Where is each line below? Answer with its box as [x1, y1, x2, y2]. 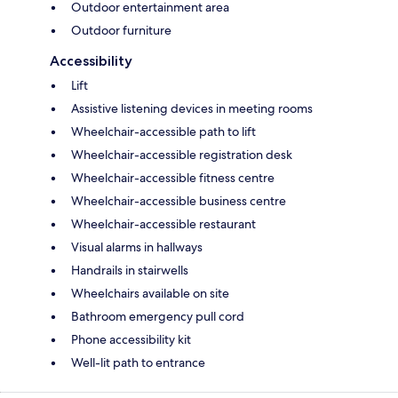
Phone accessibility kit [71, 330, 191, 347]
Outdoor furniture [71, 21, 171, 38]
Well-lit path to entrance [71, 354, 205, 370]
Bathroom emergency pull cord [71, 307, 244, 324]
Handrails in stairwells [71, 261, 188, 278]
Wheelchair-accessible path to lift [71, 123, 256, 139]
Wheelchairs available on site [71, 284, 229, 301]
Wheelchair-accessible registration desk [71, 146, 292, 163]
